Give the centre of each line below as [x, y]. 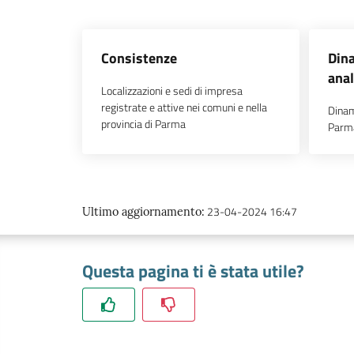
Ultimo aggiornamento [142, 212]
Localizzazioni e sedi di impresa [172, 90]
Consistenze [139, 58]
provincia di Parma [143, 124]
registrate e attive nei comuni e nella [184, 107]
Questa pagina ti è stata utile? [193, 271]
